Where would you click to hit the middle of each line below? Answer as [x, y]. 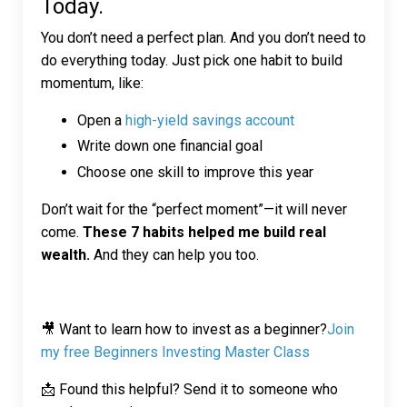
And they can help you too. [174, 254]
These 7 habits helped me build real [204, 232]
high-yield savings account [210, 121]
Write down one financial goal [170, 146]
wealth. [65, 254]
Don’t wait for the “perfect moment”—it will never [194, 209]
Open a [101, 121]
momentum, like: [92, 84]
